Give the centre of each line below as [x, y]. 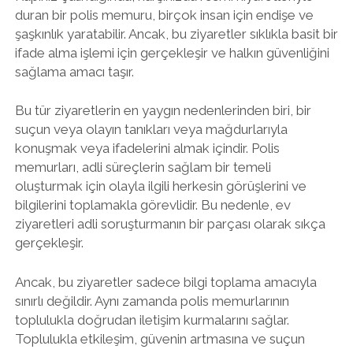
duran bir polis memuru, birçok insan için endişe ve [164, 15]
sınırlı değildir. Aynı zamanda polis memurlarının [152, 301]
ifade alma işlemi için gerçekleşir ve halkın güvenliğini [172, 52]
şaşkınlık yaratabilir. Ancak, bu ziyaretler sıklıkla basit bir [176, 33]
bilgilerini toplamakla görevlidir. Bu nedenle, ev [152, 205]
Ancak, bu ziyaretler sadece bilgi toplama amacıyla [165, 282]
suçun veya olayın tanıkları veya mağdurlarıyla [151, 129]
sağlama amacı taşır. [74, 71]
